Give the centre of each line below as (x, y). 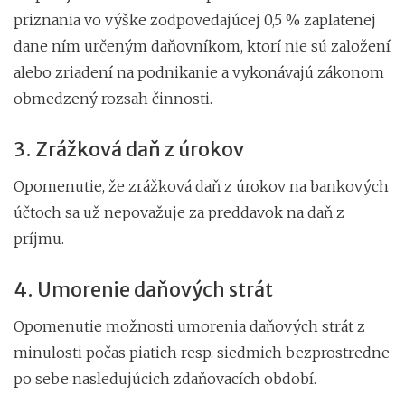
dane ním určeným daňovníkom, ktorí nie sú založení (202, 46)
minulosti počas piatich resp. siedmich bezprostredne (202, 352)
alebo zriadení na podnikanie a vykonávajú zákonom (199, 72)
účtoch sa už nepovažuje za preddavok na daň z (179, 212)
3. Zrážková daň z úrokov (129, 149)
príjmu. (39, 238)
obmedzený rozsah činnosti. (113, 98)
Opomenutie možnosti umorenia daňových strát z (189, 326)
